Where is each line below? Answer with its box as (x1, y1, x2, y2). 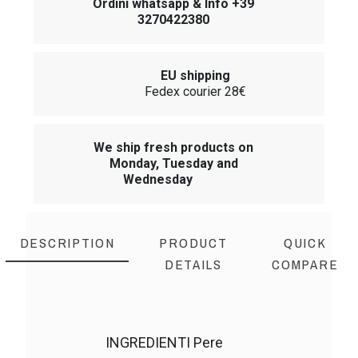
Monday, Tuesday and (109, 156, 238, 172)
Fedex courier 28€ (144, 84, 246, 100)
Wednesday (122, 172, 193, 188)
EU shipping (160, 68, 230, 84)
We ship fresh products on (93, 140, 254, 156)
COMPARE (272, 255, 339, 274)
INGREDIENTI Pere (105, 334, 224, 352)
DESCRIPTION (19, 233, 115, 253)
